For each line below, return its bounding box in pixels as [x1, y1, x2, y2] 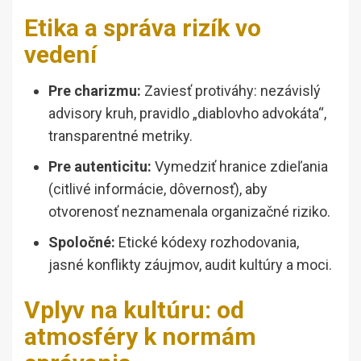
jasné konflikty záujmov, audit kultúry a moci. [48, 256, 332, 274]
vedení [24, 40, 97, 69]
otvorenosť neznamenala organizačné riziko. [48, 203, 330, 221]
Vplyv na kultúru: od [24, 296, 244, 325]
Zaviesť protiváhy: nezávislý [141, 82, 321, 100]
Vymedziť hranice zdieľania [151, 158, 328, 176]
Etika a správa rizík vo [24, 14, 261, 43]
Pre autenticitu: [48, 158, 151, 176]
